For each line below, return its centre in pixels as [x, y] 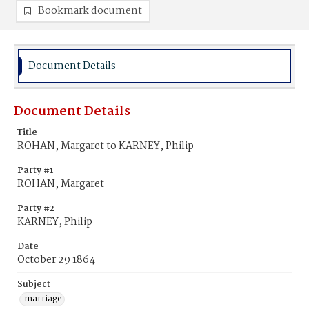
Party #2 [36, 209]
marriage [43, 299]
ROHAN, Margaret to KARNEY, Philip [106, 146]
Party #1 [35, 171]
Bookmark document [90, 11]
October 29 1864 [56, 260]
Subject [34, 285]
